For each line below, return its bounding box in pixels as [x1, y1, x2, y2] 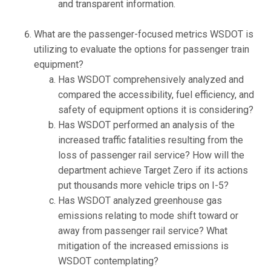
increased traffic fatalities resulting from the [58, 134, 243, 146]
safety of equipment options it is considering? [58, 104, 253, 116]
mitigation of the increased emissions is [58, 240, 229, 252]
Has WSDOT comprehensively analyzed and [58, 74, 244, 86]
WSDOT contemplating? [58, 255, 158, 267]
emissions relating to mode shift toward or [58, 210, 238, 222]
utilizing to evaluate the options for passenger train [34, 44, 249, 56]
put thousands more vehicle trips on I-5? [58, 180, 229, 192]
